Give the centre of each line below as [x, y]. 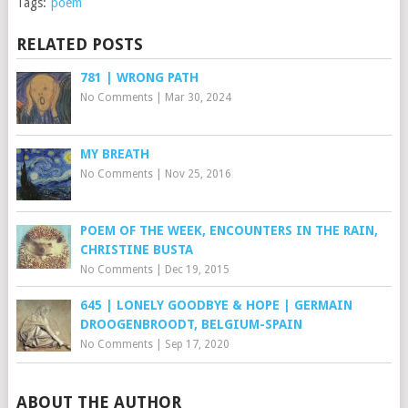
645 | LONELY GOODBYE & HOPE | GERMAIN [216, 305]
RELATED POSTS [79, 44]
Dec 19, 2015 [197, 270]
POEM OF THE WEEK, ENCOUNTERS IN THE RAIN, [229, 230]
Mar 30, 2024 [198, 97]
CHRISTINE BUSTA [136, 250]
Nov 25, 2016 [198, 174]
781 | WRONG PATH [139, 77]
